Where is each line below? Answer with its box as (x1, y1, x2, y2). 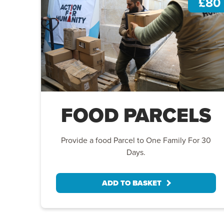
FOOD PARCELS (60, 100, 211, 130)
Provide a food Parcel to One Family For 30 (61, 134, 211, 145)
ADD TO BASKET (102, 177, 161, 188)
